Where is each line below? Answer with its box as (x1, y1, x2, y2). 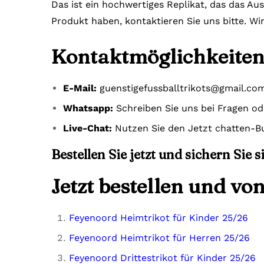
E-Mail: (63, 82, 97, 94)
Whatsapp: (63, 102, 113, 114)
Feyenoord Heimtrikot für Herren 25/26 (69, 232, 250, 243)
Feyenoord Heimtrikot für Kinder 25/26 (69, 212, 248, 223)
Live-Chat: (63, 122, 112, 134)
